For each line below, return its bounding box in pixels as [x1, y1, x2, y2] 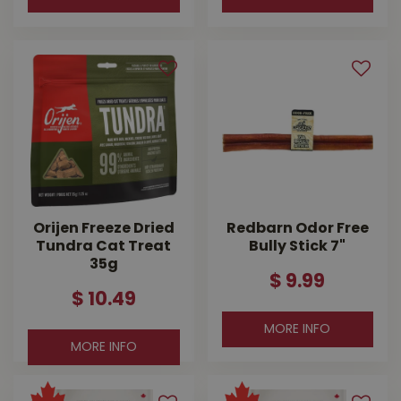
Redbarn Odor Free [226, 221, 369, 236]
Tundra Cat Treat [36, 239, 172, 254]
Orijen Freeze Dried [32, 221, 175, 236]
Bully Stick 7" [249, 239, 346, 254]
